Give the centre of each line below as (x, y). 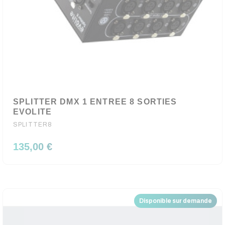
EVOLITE (32, 112)
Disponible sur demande (176, 201)
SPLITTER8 (33, 125)
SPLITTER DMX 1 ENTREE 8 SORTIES (95, 102)
